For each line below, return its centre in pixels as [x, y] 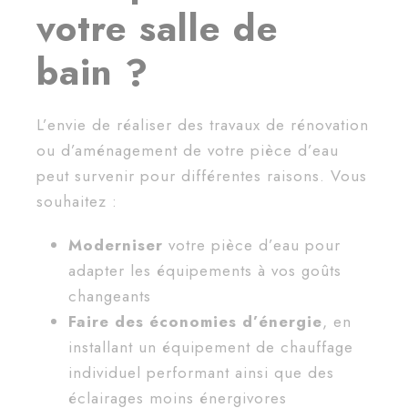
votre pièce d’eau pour [252, 245]
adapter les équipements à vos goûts [205, 270]
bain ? [92, 71]
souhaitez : [77, 201]
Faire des [106, 321]
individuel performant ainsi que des [201, 372]
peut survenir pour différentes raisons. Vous [202, 175]
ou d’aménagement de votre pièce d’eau [188, 150]
